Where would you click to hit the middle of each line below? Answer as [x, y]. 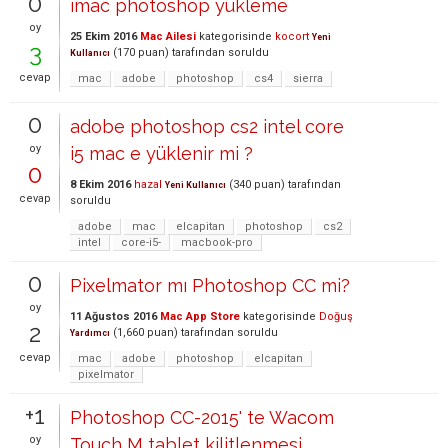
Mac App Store [200, 316]
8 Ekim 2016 [100, 184]
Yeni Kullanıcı [195, 184]
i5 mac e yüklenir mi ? [161, 153]
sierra [308, 78]
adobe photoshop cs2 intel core [207, 126]
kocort [292, 36]
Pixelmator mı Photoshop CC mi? [210, 285]
